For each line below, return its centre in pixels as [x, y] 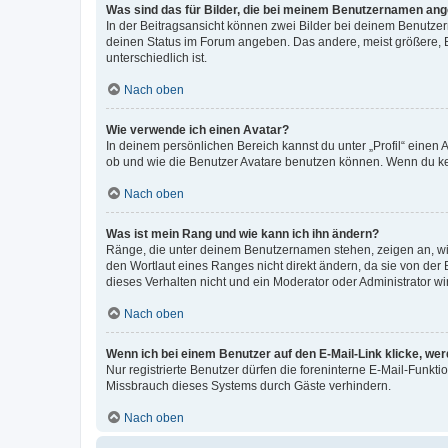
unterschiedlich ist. [156, 57]
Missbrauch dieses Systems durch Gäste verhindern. [248, 385]
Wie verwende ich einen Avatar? [197, 129]
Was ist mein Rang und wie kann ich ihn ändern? [242, 233]
